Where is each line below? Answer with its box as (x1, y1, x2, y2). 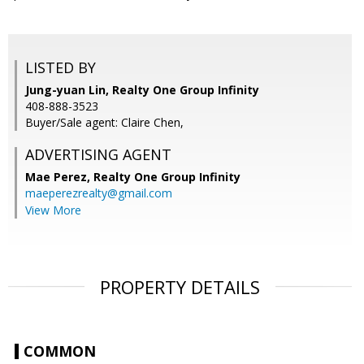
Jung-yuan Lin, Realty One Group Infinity (25, 82, 259, 98)
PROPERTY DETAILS (100, 275, 260, 300)
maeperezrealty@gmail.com (25, 185, 172, 201)
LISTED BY (25, 58, 96, 78)
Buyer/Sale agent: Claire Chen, (25, 115, 184, 131)
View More (25, 202, 81, 219)
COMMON (24, 341, 96, 362)
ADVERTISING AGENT (25, 145, 171, 165)
